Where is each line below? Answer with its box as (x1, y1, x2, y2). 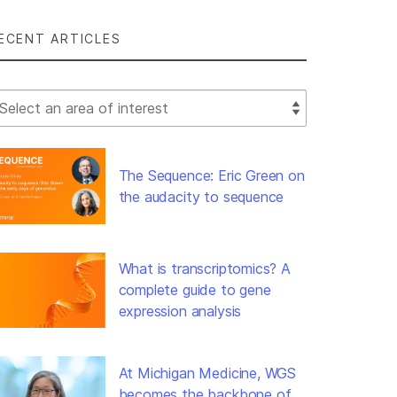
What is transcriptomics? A (118, 260, 291, 278)
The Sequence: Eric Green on (118, 166, 305, 184)
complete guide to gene (118, 281, 271, 300)
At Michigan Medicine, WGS (118, 363, 297, 382)
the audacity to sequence (118, 187, 284, 206)
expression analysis (118, 302, 242, 321)
